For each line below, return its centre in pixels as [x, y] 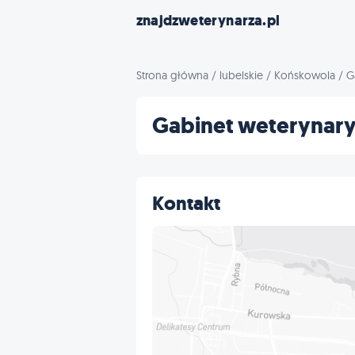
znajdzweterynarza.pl [208, 21]
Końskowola [305, 75]
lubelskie [241, 75]
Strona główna [172, 75]
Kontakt [186, 204]
